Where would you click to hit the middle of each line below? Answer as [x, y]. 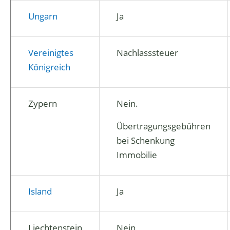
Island [40, 191]
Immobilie [137, 155]
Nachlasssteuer [147, 53]
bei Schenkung [146, 140]
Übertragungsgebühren [164, 126]
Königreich [49, 67]
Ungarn [43, 16]
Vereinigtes [51, 53]
